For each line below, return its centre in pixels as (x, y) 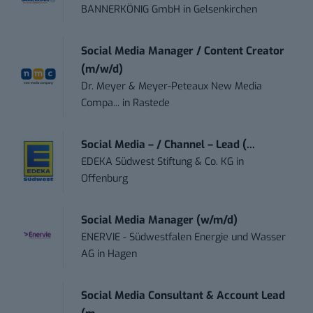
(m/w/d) (102, 69)
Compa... (101, 103)
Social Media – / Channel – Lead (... (168, 144)
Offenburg (105, 178)
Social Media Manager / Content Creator (183, 51)
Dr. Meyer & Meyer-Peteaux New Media (172, 86)
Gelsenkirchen (226, 9)
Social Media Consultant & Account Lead (183, 295)
